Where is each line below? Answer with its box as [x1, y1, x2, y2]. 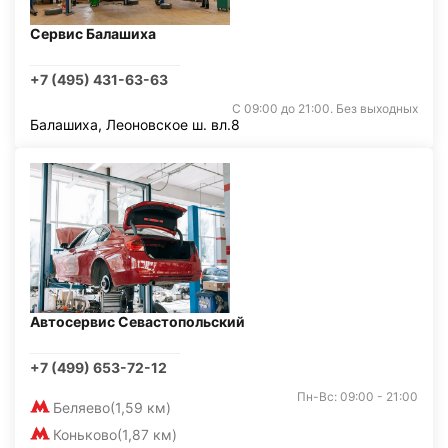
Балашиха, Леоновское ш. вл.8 [30, 116, 240, 133]
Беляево [53, 399, 110, 416]
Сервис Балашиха [30, 25, 156, 42]
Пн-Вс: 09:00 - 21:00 [297, 389, 418, 404]
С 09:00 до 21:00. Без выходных [232, 101, 418, 116]
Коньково [53, 426, 117, 443]
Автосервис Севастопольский [30, 313, 245, 330]
